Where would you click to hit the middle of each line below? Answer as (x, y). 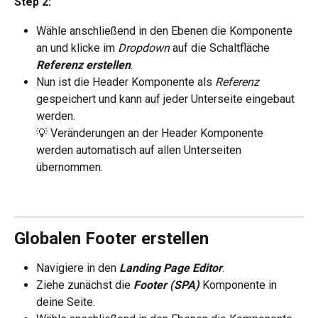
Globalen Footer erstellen (111, 238)
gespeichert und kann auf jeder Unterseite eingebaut (167, 99)
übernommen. (70, 167)
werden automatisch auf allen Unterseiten (140, 150)
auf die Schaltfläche (223, 48)
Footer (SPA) (168, 285)
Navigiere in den (78, 268)
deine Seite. (66, 302)
